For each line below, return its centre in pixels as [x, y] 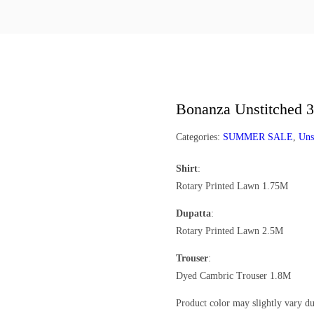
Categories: [199, 137]
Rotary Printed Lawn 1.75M [232, 186]
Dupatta [193, 214]
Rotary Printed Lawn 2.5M [229, 231]
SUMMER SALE [258, 137]
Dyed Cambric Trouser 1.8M [233, 276]
